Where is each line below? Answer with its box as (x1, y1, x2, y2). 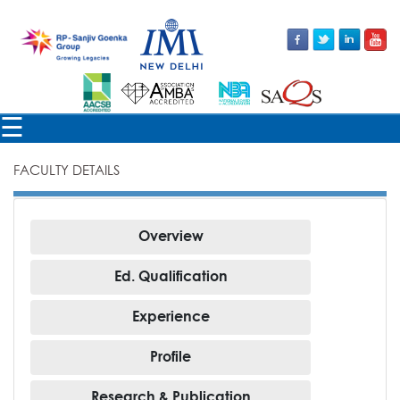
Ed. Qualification (113, 267, 228, 285)
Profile (150, 347, 191, 365)
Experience (131, 307, 210, 325)
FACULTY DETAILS (13, 162, 120, 178)
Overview (137, 227, 204, 245)
